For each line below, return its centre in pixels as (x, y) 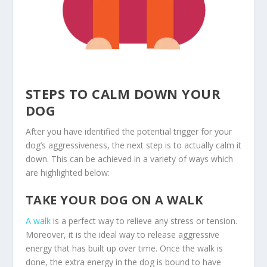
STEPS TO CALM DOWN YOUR (123, 94)
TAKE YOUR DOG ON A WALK (114, 200)
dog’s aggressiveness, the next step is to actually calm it (133, 145)
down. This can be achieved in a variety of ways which (129, 159)
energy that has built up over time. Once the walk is (124, 249)
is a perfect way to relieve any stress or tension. (144, 221)
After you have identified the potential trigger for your (128, 132)
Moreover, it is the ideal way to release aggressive (122, 235)
